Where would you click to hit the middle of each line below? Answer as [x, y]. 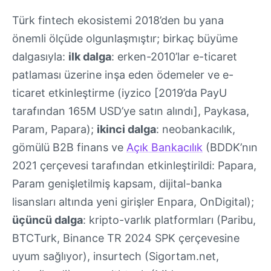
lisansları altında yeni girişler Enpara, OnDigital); [133, 201]
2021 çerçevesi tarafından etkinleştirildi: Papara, [134, 165]
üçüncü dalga [47, 220]
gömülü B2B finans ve [69, 147]
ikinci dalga [126, 129]
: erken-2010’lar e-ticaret [174, 56]
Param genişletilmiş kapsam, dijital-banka [117, 183]
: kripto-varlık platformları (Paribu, [169, 220]
